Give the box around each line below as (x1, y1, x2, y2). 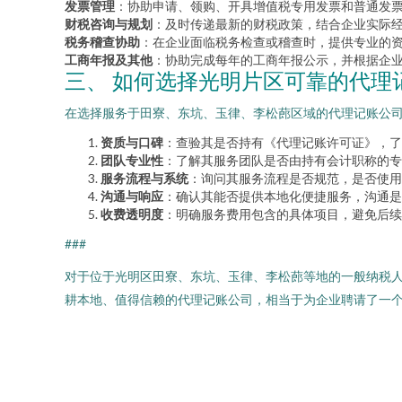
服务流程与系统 (100, 170, 188, 186)
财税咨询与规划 (65, 16, 153, 31)
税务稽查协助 (65, 34, 140, 49)
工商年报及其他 (65, 52, 153, 67)
